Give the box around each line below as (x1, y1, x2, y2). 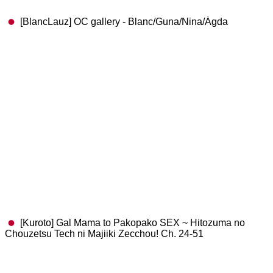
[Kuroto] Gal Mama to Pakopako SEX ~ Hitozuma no (18, 218, 246, 228)
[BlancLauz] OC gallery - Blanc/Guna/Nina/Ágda (18, 16, 229, 27)
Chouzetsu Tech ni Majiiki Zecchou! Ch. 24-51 (5, 229, 204, 239)
